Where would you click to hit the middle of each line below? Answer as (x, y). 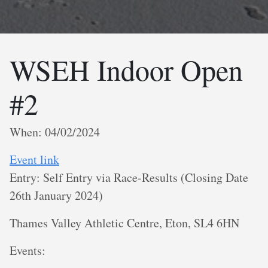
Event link (34, 159)
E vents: (28, 250)
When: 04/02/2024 (55, 132)
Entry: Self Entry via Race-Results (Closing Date (129, 177)
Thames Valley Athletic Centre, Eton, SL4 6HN (124, 223)
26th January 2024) (56, 195)
